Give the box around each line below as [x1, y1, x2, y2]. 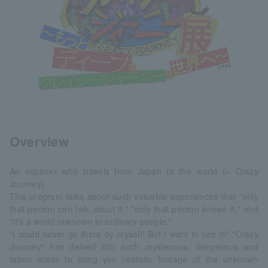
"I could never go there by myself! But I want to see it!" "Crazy [10, 227, 258, 240]
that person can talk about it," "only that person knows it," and [10, 202, 258, 215]
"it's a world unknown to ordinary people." [10, 215, 172, 227]
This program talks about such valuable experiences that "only [10, 190, 258, 202]
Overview [10, 131, 69, 151]
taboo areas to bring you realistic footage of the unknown [10, 252, 258, 265]
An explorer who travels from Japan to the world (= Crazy [10, 165, 258, 177]
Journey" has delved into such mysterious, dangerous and [10, 240, 258, 252]
